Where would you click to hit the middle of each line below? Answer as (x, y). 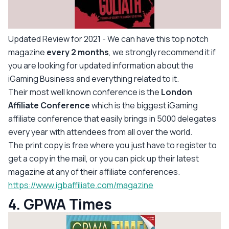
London (177, 92)
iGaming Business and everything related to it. (94, 78)
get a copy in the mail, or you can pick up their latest (104, 158)
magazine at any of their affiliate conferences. (94, 171)
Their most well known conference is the (85, 92)
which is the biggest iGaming (144, 105)
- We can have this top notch (155, 39)
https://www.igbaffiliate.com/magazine (81, 185)
